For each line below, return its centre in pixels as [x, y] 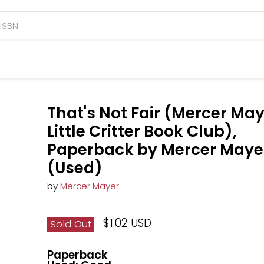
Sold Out [71, 224]
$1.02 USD [128, 223]
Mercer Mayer [90, 186]
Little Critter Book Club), [142, 131]
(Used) [75, 168]
